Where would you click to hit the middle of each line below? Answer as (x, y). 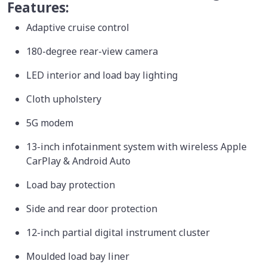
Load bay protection (72, 184)
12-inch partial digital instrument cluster (119, 232)
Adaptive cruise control (79, 27)
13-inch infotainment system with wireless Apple (136, 146)
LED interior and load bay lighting (103, 75)
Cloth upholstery (65, 99)
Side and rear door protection (92, 208)
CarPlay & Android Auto (80, 161)
